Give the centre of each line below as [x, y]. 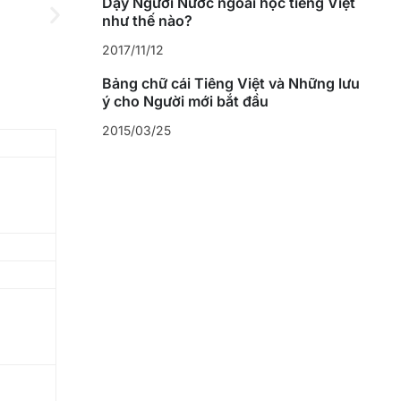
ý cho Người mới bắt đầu [185, 102]
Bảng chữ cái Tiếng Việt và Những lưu [230, 84]
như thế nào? [147, 21]
